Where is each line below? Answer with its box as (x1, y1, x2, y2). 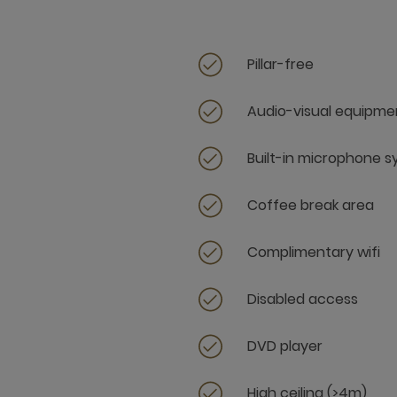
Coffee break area (247, 195, 374, 215)
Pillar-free (247, 54, 314, 74)
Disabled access (247, 289, 358, 309)
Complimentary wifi (247, 242, 380, 262)
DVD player (247, 336, 323, 356)
